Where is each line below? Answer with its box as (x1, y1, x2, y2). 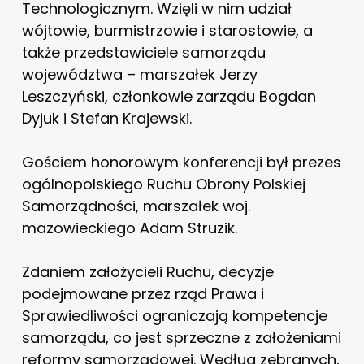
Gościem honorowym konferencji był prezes (21, 151, 341, 172)
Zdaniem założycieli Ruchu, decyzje (21, 261, 274, 282)
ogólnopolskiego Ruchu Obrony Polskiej (21, 173, 305, 194)
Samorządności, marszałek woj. (21, 195, 250, 216)
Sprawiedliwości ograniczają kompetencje (21, 305, 327, 326)
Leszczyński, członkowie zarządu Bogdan (21, 85, 316, 106)
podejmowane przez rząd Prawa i (21, 283, 264, 304)
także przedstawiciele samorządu (21, 41, 266, 63)
